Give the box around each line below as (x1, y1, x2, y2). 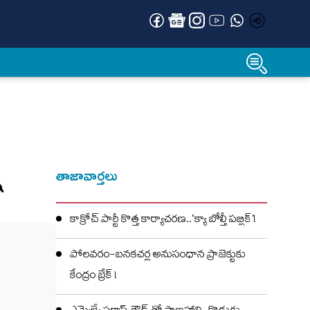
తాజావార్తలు (56, 167, 118, 184)
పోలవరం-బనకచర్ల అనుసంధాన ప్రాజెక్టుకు (70, 246, 246, 266)
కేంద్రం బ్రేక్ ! (70, 267, 117, 286)
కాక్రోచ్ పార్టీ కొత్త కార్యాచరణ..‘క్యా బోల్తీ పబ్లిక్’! (70, 211, 256, 230)
